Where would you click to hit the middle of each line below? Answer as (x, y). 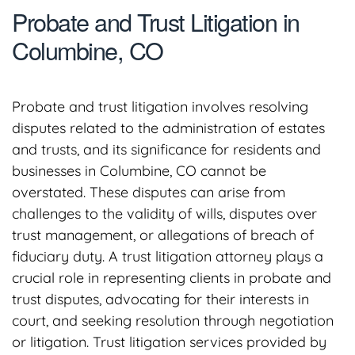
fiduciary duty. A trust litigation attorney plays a (168, 257)
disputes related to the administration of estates (168, 128)
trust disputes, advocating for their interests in (160, 300)
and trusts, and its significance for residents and (166, 150)
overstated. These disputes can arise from (149, 193)
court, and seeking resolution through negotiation (173, 321)
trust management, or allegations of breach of (163, 235)
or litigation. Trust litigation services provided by (169, 342)
